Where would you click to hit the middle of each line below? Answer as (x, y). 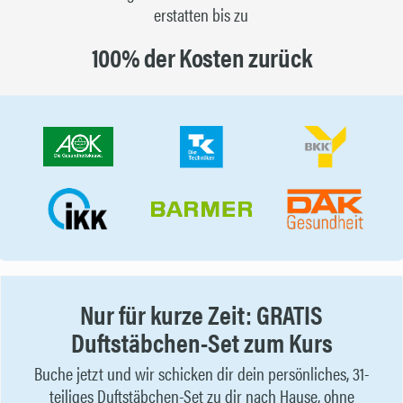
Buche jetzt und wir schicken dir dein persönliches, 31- (201, 372)
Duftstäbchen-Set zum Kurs (201, 342)
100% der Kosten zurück (201, 56)
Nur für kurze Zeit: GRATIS (201, 314)
